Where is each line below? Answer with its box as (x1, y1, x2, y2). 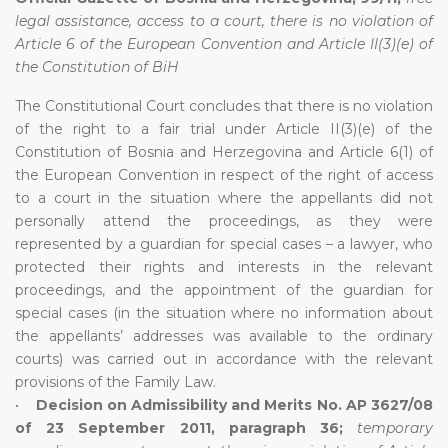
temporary (357, 418, 434, 437)
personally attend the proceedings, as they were (15, 211, 433, 230)
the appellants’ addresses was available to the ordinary (15, 326, 433, 345)
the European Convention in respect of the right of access (15, 165, 433, 184)
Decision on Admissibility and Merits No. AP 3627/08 (35, 395, 434, 414)
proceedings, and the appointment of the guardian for (15, 280, 433, 299)
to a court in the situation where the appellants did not (15, 188, 433, 207)
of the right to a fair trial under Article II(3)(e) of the (15, 119, 433, 138)
